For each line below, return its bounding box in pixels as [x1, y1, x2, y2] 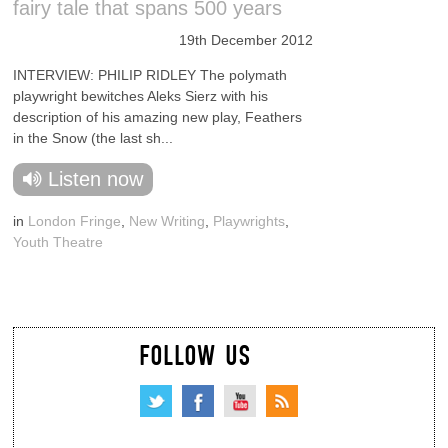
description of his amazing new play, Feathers [13, 109, 303, 125]
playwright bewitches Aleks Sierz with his [13, 88, 269, 104]
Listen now [48, 168, 144, 190]
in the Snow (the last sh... [13, 130, 174, 146]
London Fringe [28, 213, 122, 229]
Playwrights [213, 213, 286, 229]
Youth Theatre [13, 234, 104, 250]
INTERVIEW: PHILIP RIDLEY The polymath [13, 67, 288, 83]
